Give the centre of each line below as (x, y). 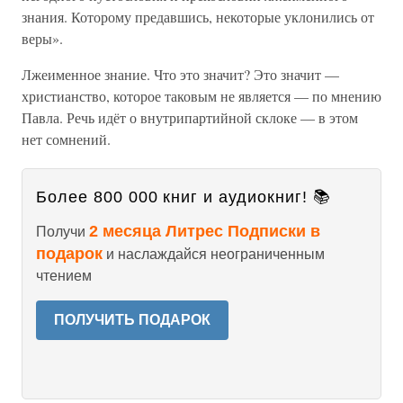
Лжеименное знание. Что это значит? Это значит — (180, 74)
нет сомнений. (66, 139)
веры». (42, 38)
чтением (64, 276)
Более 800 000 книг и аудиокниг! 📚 (184, 197)
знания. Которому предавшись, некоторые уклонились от (198, 17)
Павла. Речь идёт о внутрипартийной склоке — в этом (190, 117)
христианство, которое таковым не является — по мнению (201, 96)
